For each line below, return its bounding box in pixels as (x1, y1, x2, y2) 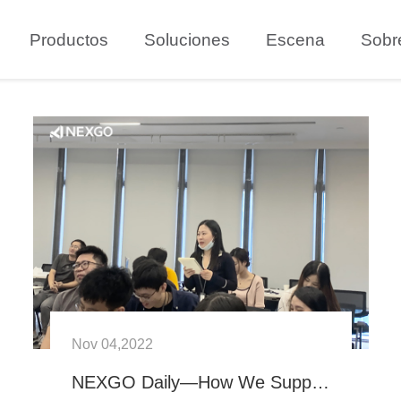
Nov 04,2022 (71, 336, 153, 352)
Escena (266, 30, 325, 49)
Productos (30, 30, 108, 49)
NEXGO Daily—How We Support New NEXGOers (311, 371, 329, 392)
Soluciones (144, 30, 230, 49)
